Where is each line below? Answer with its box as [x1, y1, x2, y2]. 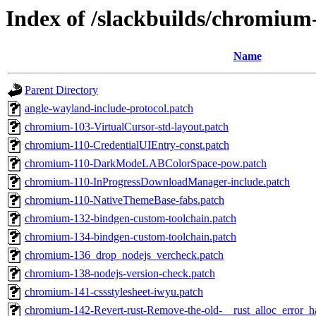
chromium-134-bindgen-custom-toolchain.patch [25, 231, 236, 243]
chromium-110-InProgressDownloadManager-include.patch [25, 176, 290, 188]
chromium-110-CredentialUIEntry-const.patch [25, 139, 229, 152]
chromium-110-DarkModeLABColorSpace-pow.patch [25, 157, 267, 170]
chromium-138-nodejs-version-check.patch [25, 267, 215, 280]
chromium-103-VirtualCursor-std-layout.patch [25, 121, 229, 133]
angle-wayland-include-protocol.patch [25, 102, 193, 115]
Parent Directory [25, 84, 98, 97]
